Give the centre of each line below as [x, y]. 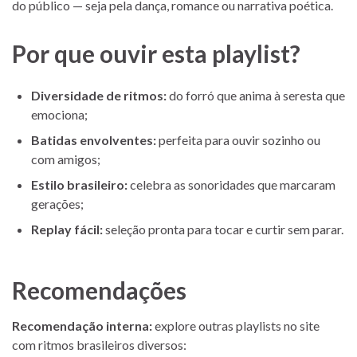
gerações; [57, 203]
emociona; [59, 114]
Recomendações [99, 290]
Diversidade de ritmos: [99, 95]
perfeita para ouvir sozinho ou [238, 139]
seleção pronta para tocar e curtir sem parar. [223, 229]
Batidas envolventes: [94, 139]
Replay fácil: [67, 229]
